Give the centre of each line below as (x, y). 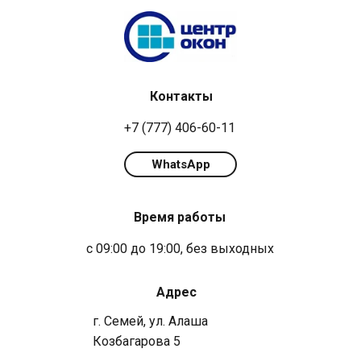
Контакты (181, 97)
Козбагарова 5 (137, 342)
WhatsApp (180, 164)
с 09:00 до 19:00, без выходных (180, 249)
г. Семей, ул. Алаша (150, 322)
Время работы (180, 218)
